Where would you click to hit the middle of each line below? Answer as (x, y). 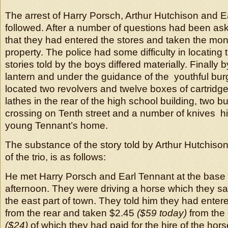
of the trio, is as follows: (55, 157)
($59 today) (162, 213)
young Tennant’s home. (56, 125)
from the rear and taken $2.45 (71, 213)
